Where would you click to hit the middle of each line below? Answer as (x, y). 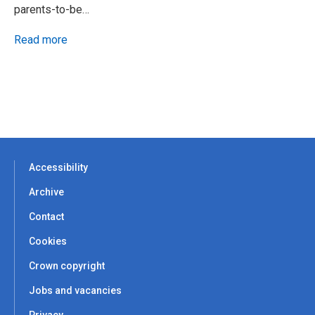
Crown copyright (67, 265)
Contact (46, 216)
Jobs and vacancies (75, 290)
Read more (41, 39)
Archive (46, 192)
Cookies (48, 241)
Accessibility (58, 167)
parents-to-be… (52, 9)
